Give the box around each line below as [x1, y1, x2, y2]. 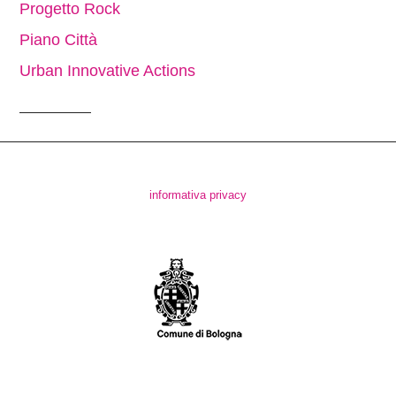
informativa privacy [148, 188, 247, 202]
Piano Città [19, 31, 98, 49]
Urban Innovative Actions [19, 62, 196, 80]
